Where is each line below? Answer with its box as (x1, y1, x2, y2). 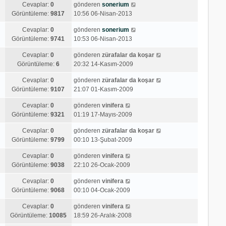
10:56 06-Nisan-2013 (73, 10, 132, 17)
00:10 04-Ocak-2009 (73, 186, 130, 194)
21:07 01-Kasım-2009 (73, 85, 133, 93)
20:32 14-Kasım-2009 (73, 60, 133, 68)
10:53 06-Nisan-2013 (73, 35, 132, 42)
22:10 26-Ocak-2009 (73, 161, 130, 168)
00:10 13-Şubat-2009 (73, 136, 132, 143)
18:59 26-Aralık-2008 (73, 211, 132, 219)
